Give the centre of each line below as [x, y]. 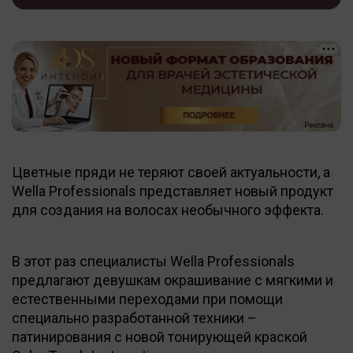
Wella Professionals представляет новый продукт [173, 191]
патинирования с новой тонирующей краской [160, 336]
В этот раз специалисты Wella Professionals [153, 261]
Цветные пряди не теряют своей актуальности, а [171, 172]
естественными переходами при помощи [147, 299]
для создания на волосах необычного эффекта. [168, 210]
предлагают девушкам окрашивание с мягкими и [173, 280]
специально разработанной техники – [134, 318]
